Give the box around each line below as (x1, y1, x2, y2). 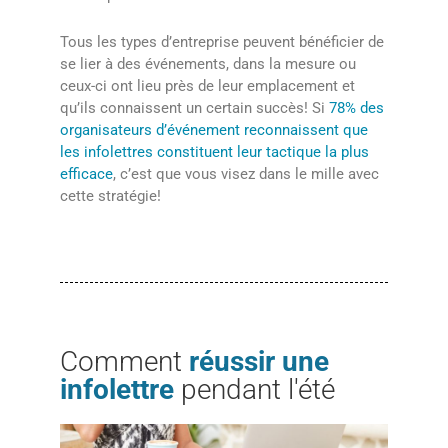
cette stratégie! (60, 186, 161, 205)
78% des (329, 98, 384, 117)
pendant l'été (174, 372, 335, 406)
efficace (60, 164, 113, 183)
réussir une (189, 344, 329, 378)
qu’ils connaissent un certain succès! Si (60, 98, 329, 117)
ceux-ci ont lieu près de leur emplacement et (60, 76, 355, 95)
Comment (60, 344, 189, 378)
